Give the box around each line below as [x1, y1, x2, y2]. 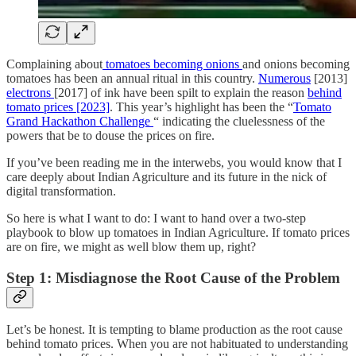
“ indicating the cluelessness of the [153, 114, 325, 128]
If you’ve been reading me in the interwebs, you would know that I [6, 155, 342, 169]
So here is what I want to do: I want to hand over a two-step [6, 211, 306, 225]
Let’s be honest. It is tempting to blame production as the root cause [6, 323, 342, 337]
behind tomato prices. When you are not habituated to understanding [6, 337, 348, 351]
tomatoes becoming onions [103, 56, 242, 71]
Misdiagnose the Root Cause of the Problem [52, 269, 340, 286]
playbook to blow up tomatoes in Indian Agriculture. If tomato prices [6, 225, 350, 239]
